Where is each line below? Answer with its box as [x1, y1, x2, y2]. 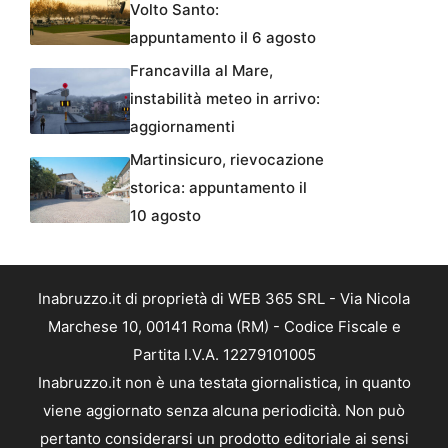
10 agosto [130, 205, 201, 225]
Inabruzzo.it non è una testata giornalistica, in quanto [37, 372, 411, 392]
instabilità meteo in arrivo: [130, 88, 320, 108]
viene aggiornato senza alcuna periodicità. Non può [43, 400, 405, 420]
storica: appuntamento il [130, 177, 307, 197]
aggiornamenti [130, 116, 235, 136]
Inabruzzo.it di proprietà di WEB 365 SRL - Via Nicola [38, 288, 410, 308]
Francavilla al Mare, [130, 60, 273, 80]
